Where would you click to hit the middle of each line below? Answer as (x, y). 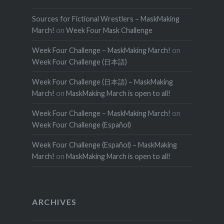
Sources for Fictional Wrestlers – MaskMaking (105, 18)
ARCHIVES (54, 201)
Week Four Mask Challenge (109, 30)
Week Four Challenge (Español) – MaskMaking (104, 144)
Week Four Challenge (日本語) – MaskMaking (102, 81)
